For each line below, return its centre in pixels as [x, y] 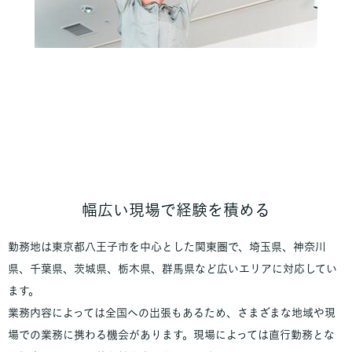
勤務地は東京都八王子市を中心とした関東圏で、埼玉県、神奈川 [167, 246]
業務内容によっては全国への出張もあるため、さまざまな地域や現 [172, 312]
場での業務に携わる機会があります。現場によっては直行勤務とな [171, 334]
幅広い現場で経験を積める [176, 209]
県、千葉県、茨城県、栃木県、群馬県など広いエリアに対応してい [172, 268]
